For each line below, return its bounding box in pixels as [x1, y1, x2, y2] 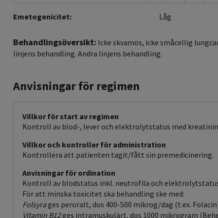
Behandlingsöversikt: [13, 36, 96, 48]
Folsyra [22, 200, 46, 210]
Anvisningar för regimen [13, 78, 140, 94]
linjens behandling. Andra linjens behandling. [13, 49, 162, 59]
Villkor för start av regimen [22, 111, 119, 122]
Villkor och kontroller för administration [22, 140, 166, 150]
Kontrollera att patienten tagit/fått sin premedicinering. [22, 150, 214, 160]
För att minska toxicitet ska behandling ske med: [22, 189, 184, 199]
